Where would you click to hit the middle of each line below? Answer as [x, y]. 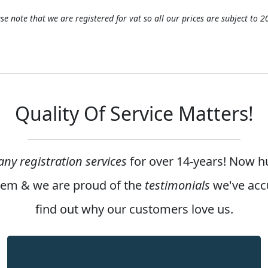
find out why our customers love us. [134, 209]
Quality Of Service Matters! [134, 113]
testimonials [177, 185]
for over [152, 161]
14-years [200, 161]
